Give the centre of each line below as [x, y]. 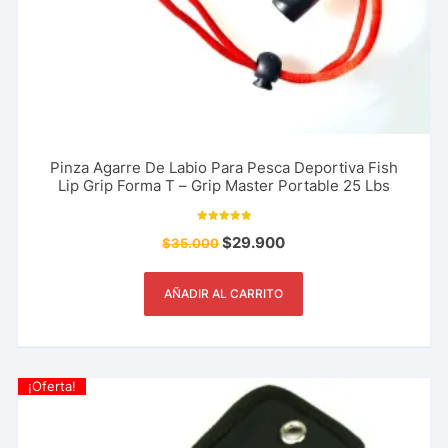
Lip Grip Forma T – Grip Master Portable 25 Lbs [223, 186]
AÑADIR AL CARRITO [224, 294]
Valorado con [223, 230]
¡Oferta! [52, 386]
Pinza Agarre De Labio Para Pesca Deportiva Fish [223, 168]
